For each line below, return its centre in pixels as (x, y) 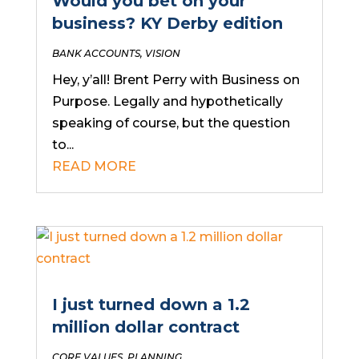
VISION (162, 54)
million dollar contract (145, 327)
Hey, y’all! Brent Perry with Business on (175, 80)
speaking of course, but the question (171, 123)
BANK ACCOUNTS (96, 54)
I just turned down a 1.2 (151, 305)
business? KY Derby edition (167, 24)
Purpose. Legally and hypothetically (167, 102)
